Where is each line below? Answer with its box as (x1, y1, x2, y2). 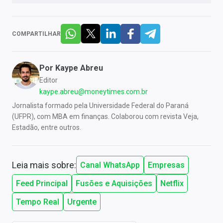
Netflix (160, 178, 184, 188)
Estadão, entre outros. (12, 123, 81, 131)
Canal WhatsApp (80, 160, 140, 170)
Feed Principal (16, 178, 68, 188)
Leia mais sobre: (12, 159, 76, 170)
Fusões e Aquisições (76, 178, 152, 188)
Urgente (67, 197, 97, 207)
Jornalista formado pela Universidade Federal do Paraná (12, 101, 189, 110)
